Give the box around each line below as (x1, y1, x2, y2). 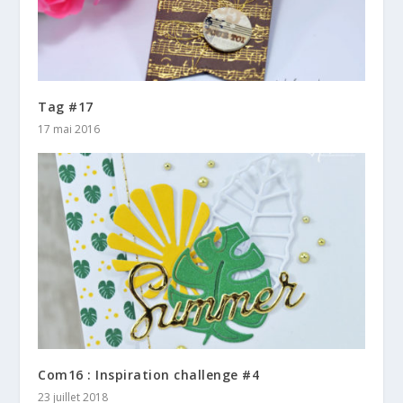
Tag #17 (38, 97, 94, 115)
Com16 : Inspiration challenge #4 (38, 365, 260, 383)
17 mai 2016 (38, 121, 101, 137)
